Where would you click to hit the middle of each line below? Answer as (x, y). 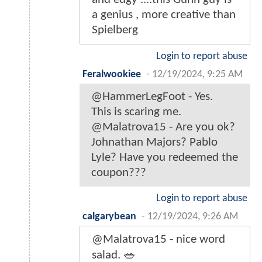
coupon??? (119, 173)
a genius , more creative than (164, 15)
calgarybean (109, 216)
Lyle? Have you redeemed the (165, 157)
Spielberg (115, 30)
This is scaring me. (136, 112)
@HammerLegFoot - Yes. (152, 96)
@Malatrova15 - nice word (158, 239)
